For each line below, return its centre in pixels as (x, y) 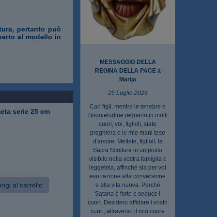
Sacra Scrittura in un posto (128, 150)
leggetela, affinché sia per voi (128, 167)
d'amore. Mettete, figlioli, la (128, 141)
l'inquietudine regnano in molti (128, 115)
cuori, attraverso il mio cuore (128, 211)
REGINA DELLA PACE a (128, 70)
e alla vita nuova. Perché (128, 185)
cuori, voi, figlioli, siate (128, 124)
